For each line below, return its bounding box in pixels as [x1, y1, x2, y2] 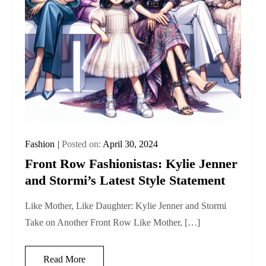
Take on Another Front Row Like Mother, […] [25, 217, 201, 227]
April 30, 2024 [103, 138, 159, 149]
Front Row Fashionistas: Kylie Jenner [25, 156, 238, 171]
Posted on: [62, 138, 103, 149]
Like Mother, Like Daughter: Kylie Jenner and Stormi [25, 200, 227, 211]
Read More [43, 254, 86, 264]
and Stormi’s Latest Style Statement [25, 172, 226, 188]
